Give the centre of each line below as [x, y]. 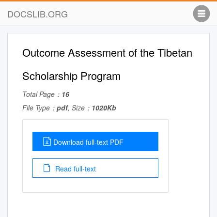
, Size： [80, 108]
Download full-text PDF [88, 142]
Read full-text [75, 169]
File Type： [39, 108]
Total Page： [42, 94]
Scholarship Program [71, 75]
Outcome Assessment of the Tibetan [107, 52]
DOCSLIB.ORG [38, 14]
